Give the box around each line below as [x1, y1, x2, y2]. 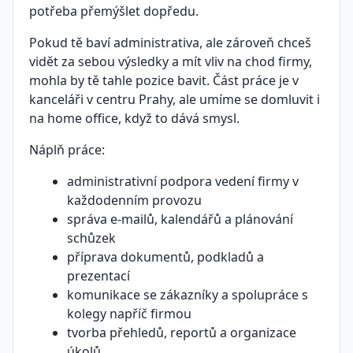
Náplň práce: [29, 141, 105, 158]
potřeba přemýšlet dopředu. [29, 2, 199, 20]
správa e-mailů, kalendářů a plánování [67, 210, 293, 228]
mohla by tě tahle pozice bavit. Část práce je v [29, 72, 299, 89]
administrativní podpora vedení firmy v [67, 173, 299, 190]
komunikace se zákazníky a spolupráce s [67, 286, 308, 303]
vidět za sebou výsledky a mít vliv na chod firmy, [29, 53, 312, 70]
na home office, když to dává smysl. [29, 110, 240, 127]
